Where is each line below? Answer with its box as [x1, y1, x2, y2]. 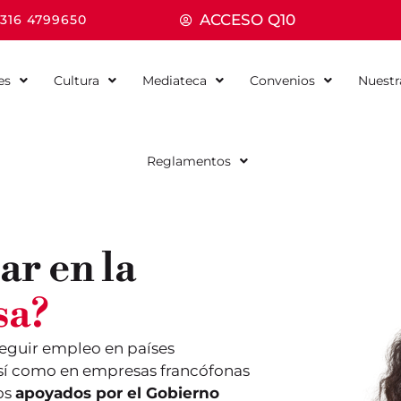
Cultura [54, 73, 100, 89]
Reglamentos [146, 153, 231, 169]
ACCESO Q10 [200, 11, 296, 29]
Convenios [250, 73, 316, 89]
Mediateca [142, 73, 208, 89]
